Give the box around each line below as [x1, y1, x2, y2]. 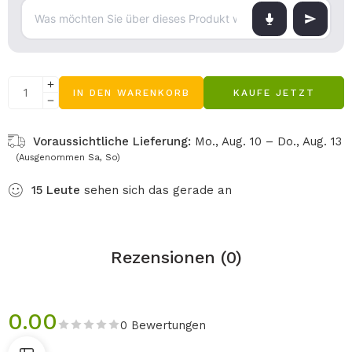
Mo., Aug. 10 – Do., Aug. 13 [195, 134, 342, 148]
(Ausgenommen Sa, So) [16, 152, 120, 163]
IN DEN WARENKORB [72, 87, 190, 98]
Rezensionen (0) [110, 247, 242, 267]
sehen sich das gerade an [80, 183, 232, 197]
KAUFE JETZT [233, 87, 315, 98]
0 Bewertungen [120, 319, 206, 332]
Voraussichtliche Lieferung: [33, 134, 191, 148]
